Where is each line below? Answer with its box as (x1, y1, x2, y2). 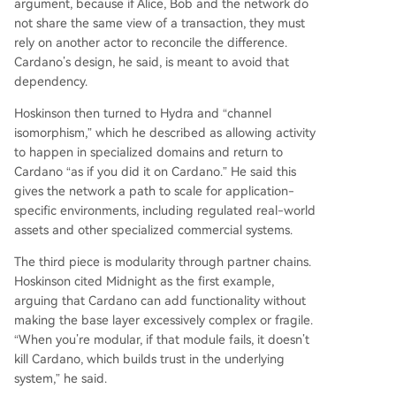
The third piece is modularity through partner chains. (14, 255, 311, 269)
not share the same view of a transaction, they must (14, 16, 305, 30)
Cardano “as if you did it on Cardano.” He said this (14, 164, 296, 179)
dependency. (14, 74, 88, 88)
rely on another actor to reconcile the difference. (14, 35, 287, 49)
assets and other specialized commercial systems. (14, 223, 293, 237)
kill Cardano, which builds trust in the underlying (14, 352, 285, 366)
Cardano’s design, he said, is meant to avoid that (14, 55, 289, 69)
